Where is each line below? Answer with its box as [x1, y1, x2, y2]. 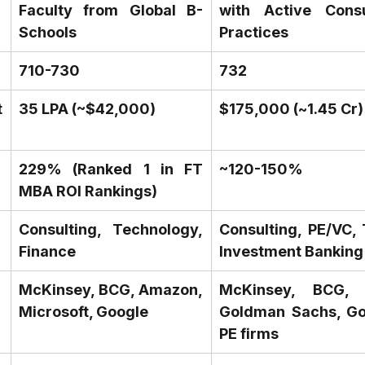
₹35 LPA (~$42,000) [19, 100, 156, 118]
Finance [19, 243, 76, 261]
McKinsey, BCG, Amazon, [19, 281, 203, 299]
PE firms [219, 325, 279, 343]
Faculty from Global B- [19, 2, 203, 20]
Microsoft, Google [19, 303, 148, 321]
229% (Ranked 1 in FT [19, 161, 203, 178]
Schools [19, 24, 77, 42]
